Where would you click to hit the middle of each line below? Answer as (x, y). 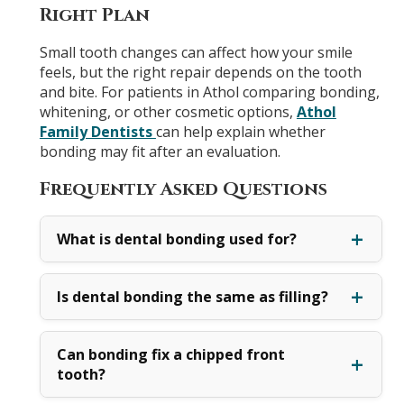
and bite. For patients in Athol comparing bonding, (209, 92)
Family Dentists (97, 131)
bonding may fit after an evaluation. (160, 151)
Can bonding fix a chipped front (170, 355)
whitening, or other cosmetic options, (168, 111)
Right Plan (94, 15)
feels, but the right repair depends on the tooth (200, 72)
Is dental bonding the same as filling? (192, 297)
